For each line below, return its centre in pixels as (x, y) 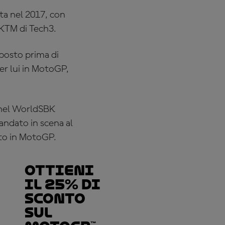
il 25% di (63, 185)
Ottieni (59, 171)
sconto (55, 199)
